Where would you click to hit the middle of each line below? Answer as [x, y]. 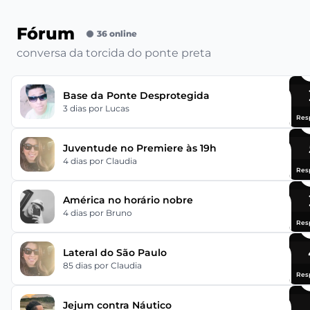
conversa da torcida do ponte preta [114, 53]
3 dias [75, 108]
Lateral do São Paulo [115, 253]
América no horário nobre [128, 200]
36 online [117, 34]
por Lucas [109, 108]
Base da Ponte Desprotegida [136, 95]
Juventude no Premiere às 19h [139, 148]
